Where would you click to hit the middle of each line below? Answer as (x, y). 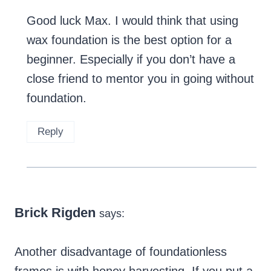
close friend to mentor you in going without (140, 78)
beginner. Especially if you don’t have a (131, 59)
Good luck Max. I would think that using (132, 20)
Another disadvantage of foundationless (121, 251)
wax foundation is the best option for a (129, 40)
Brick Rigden (55, 212)
